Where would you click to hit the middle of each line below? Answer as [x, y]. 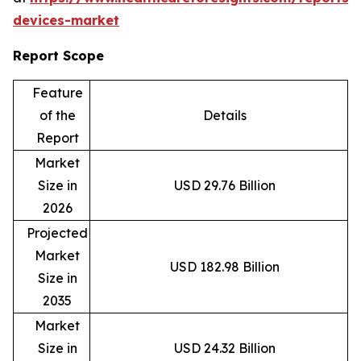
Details [224, 115]
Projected [57, 232]
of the [57, 115]
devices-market [66, 20]
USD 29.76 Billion [224, 185]
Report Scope [58, 55]
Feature [57, 92]
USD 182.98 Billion [224, 266]
